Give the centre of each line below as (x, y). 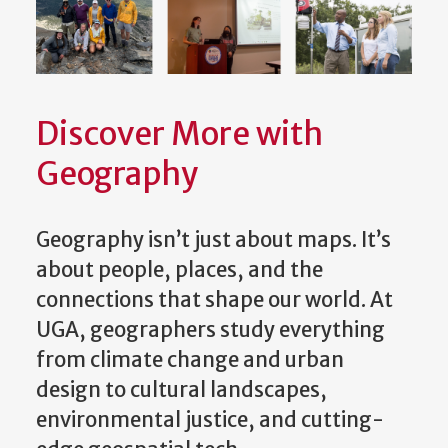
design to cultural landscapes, (181, 385)
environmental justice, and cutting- (210, 415)
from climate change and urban (190, 355)
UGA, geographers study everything (210, 325)
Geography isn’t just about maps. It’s (213, 235)
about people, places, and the (179, 265)
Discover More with (179, 129)
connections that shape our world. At (214, 295)
